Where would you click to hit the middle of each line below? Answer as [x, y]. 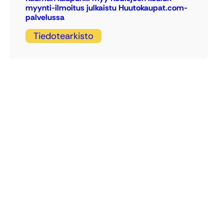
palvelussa [45, 17]
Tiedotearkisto [64, 36]
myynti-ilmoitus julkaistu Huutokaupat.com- [107, 8]
